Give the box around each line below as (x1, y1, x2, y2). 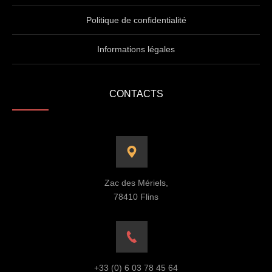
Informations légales (97, 44, 175, 55)
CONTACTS (109, 88, 163, 99)
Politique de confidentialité (86, 15, 186, 25)
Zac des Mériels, (104, 177, 168, 188)
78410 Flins (114, 191, 158, 202)
